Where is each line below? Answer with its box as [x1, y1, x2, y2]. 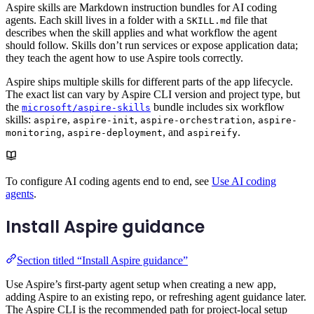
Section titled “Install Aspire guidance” [17, 254, 188, 266]
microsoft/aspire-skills [22, 102, 151, 114]
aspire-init [73, 115, 135, 126]
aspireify [187, 128, 238, 139]
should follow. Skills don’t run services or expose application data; [6, 39, 298, 52]
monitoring [6, 128, 62, 139]
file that [231, 14, 267, 27]
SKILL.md [186, 15, 231, 27]
